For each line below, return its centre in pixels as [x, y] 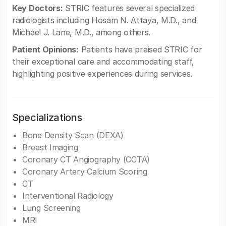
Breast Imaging [50, 147]
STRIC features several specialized [129, 8]
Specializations [47, 118]
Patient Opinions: [45, 49]
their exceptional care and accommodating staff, [103, 62]
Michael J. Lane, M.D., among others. [81, 32]
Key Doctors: [38, 8]
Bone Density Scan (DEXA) [73, 135]
